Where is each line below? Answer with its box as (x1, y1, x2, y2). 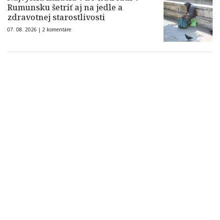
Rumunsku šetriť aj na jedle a (7, 2, 123, 13)
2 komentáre (42, 26, 71, 33)
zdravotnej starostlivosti (7, 12, 105, 23)
